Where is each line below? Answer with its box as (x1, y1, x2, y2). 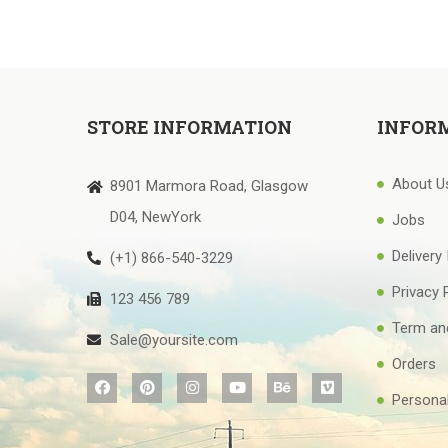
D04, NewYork (109, 207, 201, 226)
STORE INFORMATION (87, 114, 292, 139)
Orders (392, 354, 437, 373)
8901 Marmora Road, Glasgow (109, 176, 308, 195)
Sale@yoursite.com (109, 330, 238, 349)
